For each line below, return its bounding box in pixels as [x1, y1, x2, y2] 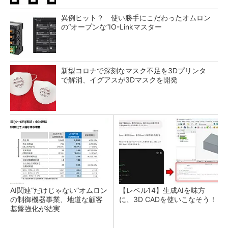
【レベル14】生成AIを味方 [119, 186, 205, 194]
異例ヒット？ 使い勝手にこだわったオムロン [61, 13, 211, 22]
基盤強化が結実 [10, 204, 60, 213]
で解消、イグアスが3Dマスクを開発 [61, 75, 178, 84]
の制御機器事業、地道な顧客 [10, 195, 103, 204]
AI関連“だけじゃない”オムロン [10, 186, 107, 194]
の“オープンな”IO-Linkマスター [61, 22, 162, 31]
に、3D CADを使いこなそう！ [119, 195, 217, 204]
